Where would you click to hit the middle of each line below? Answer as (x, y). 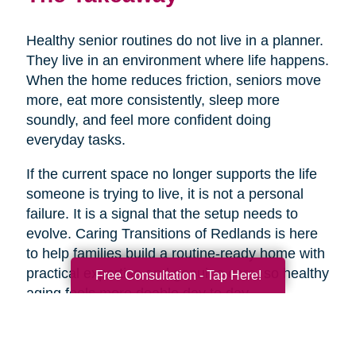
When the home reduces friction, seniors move (173, 80)
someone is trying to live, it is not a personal (164, 193)
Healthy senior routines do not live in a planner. (174, 40)
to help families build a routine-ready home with (175, 253)
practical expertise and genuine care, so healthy (177, 273)
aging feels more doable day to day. (139, 293)
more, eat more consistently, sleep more (153, 100)
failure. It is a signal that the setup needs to (162, 213)
